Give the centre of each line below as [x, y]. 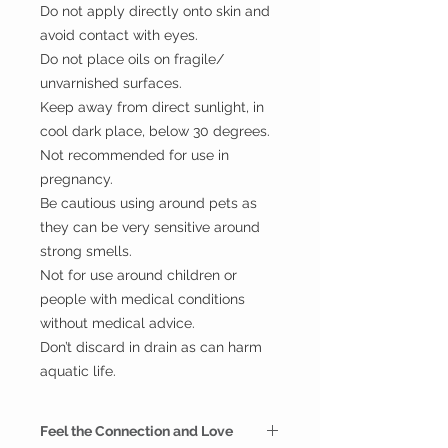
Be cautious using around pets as [148, 202]
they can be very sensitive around [150, 226]
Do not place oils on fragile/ [132, 58]
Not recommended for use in [134, 154]
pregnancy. [76, 178]
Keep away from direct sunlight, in [152, 106]
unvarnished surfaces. [111, 82]
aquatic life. [78, 370]
